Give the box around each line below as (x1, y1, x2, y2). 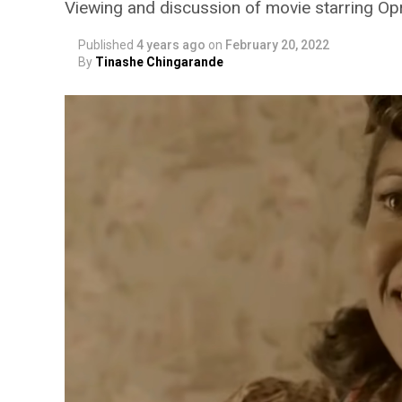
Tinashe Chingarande (95, 55, 223, 69)
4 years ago (136, 38, 205, 52)
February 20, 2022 (225, 38, 329, 52)
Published (78, 38, 134, 52)
